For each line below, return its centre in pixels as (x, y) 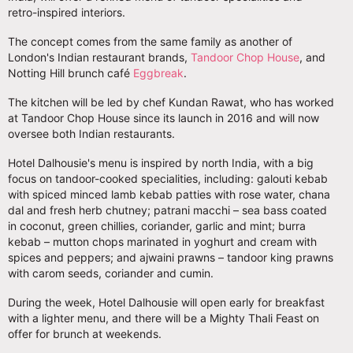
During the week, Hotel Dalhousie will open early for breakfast (166, 302)
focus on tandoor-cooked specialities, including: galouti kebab (168, 178)
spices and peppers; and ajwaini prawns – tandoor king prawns (171, 257)
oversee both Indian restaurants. (93, 133)
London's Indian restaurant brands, (99, 57)
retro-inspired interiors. (68, 12)
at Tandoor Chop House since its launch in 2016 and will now (163, 117)
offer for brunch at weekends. (85, 333)
